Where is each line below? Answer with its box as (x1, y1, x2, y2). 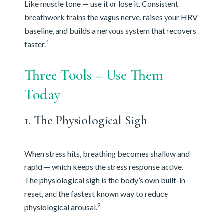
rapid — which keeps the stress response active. (24, 162, 183, 172)
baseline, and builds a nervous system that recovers (24, 26, 196, 36)
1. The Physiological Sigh (24, 112, 147, 128)
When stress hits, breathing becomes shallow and (24, 149, 190, 159)
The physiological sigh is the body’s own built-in (24, 175, 185, 185)
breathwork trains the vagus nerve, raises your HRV (24, 12, 198, 22)
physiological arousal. (24, 202, 97, 212)
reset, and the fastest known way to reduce (24, 189, 168, 199)
